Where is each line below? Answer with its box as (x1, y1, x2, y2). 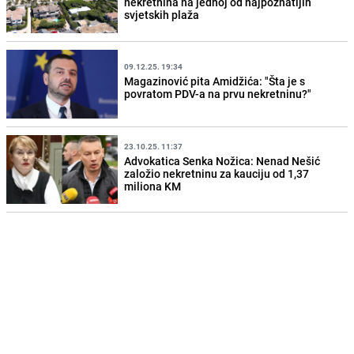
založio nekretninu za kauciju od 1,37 (124, 165, 310, 181)
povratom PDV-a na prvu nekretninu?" (124, 86, 312, 102)
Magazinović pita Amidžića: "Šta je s (124, 73, 306, 89)
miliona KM (124, 178, 182, 194)
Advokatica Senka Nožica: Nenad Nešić (124, 153, 321, 168)
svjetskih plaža (124, 7, 200, 23)
